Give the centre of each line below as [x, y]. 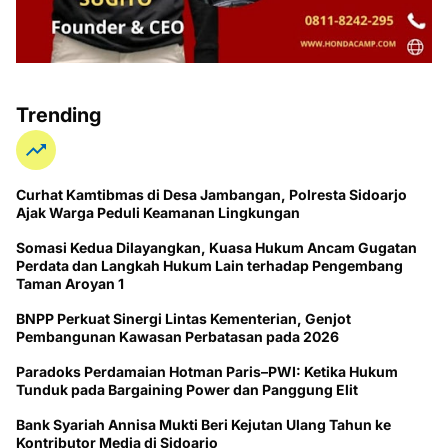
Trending [58, 115]
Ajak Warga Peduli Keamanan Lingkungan [158, 213]
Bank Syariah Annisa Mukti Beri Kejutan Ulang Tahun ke [203, 425]
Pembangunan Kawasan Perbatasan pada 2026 [177, 337]
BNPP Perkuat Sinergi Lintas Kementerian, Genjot [183, 319]
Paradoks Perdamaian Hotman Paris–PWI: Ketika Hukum [207, 372]
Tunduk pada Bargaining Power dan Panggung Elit [187, 390]
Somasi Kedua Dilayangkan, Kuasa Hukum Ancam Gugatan [216, 248]
